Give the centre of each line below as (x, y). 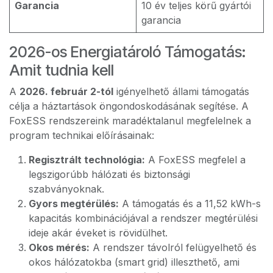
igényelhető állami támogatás (181, 91)
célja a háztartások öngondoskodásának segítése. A (129, 106)
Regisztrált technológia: (87, 160)
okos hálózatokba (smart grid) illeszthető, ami (134, 262)
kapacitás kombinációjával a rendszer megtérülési (143, 218)
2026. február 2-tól (66, 91)
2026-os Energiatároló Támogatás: (127, 52)
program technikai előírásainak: (82, 135)
